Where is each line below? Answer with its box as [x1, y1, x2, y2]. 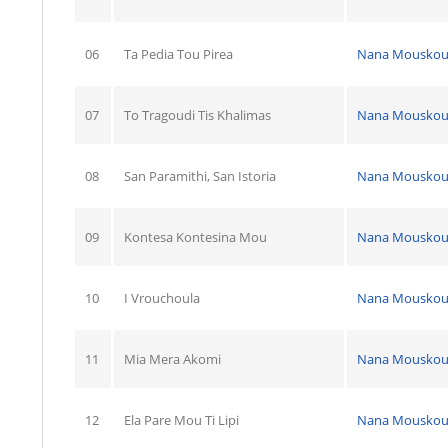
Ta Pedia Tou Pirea [124, 44, 233, 63]
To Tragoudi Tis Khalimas [124, 105, 271, 124]
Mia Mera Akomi [124, 349, 221, 368]
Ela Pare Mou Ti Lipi [124, 410, 239, 429]
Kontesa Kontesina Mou [124, 227, 267, 246]
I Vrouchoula [124, 288, 200, 307]
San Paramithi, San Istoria [124, 166, 276, 185]
